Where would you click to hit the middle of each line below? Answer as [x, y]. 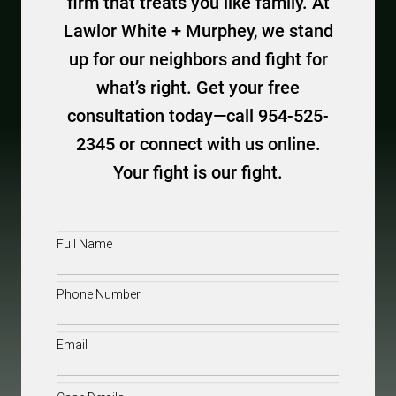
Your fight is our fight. [198, 172]
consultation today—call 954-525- [198, 116]
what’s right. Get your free [198, 88]
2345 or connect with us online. [198, 144]
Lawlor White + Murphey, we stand [198, 31]
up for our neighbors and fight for [198, 59]
